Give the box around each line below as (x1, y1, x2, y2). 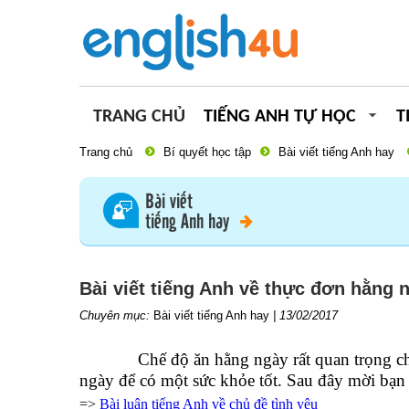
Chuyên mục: (79, 309, 153, 322)
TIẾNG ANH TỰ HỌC (204, 108, 356, 126)
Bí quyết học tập (163, 145, 251, 159)
